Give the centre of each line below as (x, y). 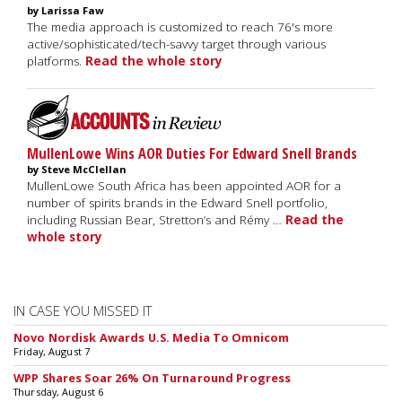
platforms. (56, 61)
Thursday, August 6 (59, 392)
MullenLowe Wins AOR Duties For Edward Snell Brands (192, 153)
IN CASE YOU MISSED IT (83, 310)
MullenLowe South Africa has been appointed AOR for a (184, 186)
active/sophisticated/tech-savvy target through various (176, 44)
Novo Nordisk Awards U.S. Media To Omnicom (152, 337)
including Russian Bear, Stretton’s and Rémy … (156, 220)
